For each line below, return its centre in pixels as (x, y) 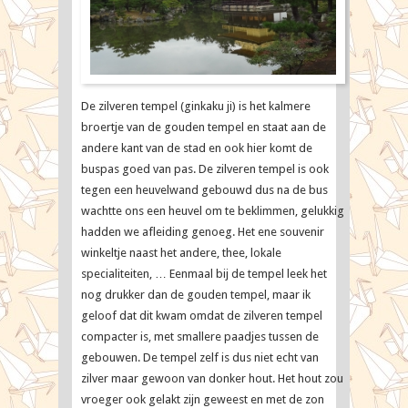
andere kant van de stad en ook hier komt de (197, 148)
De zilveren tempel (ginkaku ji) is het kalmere (196, 106)
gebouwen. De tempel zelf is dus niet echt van (200, 357)
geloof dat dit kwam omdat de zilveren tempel (202, 316)
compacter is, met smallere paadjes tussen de (200, 337)
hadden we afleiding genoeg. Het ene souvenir (203, 232)
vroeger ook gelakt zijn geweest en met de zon (203, 399)
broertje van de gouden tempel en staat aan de (204, 127)
